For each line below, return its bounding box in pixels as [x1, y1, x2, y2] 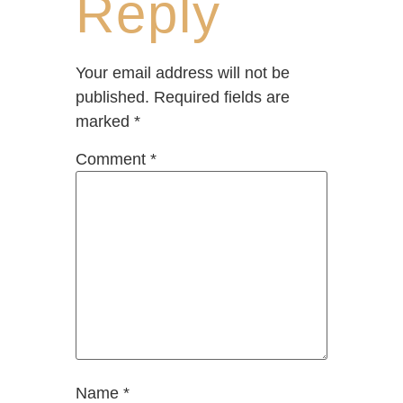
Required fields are [154, 87, 290, 106]
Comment [76, 150, 150, 169]
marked [76, 112, 134, 130]
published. [76, 87, 149, 106]
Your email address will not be [76, 63, 290, 82]
